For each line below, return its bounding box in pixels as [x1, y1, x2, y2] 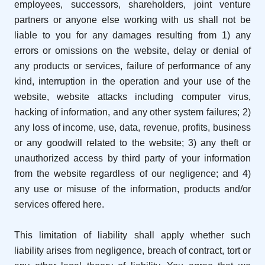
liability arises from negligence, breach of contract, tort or [14, 245, 251, 256]
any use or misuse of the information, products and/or [14, 184, 251, 195]
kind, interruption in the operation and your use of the [14, 76, 251, 87]
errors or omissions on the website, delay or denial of [14, 46, 251, 56]
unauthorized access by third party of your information [14, 153, 251, 164]
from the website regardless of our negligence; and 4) [14, 169, 251, 179]
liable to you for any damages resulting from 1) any [14, 30, 251, 41]
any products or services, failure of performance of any [14, 61, 251, 72]
